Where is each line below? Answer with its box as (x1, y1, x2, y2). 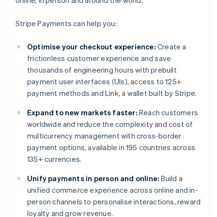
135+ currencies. (27, 154, 82, 164)
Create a (155, 42, 186, 52)
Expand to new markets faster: (27, 108, 138, 118)
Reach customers (137, 108, 199, 118)
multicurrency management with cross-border (27, 131, 182, 141)
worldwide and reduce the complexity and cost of (27, 119, 193, 129)
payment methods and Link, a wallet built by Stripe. (27, 88, 197, 98)
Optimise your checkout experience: (27, 42, 156, 52)
